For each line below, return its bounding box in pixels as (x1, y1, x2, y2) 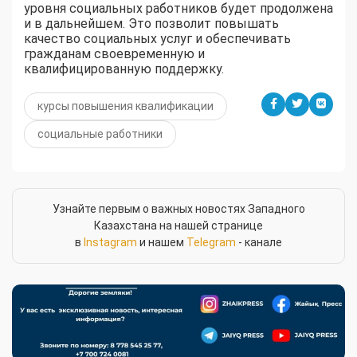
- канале (236, 235, 282, 249)
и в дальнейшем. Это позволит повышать (24, 15, 279, 31)
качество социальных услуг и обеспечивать (24, 30, 291, 46)
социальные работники (37, 127, 163, 140)
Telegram (186, 235, 236, 249)
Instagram (84, 235, 137, 249)
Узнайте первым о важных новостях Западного (52, 202, 305, 215)
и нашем (137, 235, 186, 249)
